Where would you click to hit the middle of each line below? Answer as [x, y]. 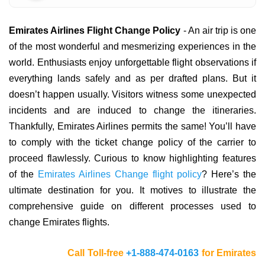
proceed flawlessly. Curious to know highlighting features [132, 158]
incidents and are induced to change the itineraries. [132, 110]
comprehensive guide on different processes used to [132, 206]
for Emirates [227, 253]
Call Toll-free [67, 253]
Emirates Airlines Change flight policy [120, 174]
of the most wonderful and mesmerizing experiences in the [132, 46]
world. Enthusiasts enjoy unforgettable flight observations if [132, 62]
